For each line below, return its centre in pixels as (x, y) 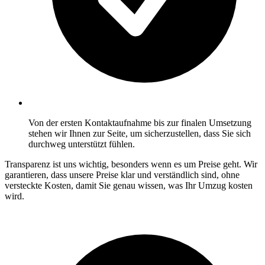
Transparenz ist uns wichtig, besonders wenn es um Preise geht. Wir (131, 164)
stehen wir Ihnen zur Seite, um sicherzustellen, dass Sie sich (140, 133)
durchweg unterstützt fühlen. (82, 144)
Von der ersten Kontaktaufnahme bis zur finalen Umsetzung (140, 122)
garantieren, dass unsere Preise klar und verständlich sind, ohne (122, 174)
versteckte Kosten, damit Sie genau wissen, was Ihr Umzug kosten (129, 185)
